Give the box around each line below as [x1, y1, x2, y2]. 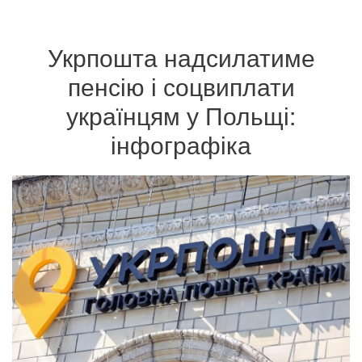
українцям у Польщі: [66, 98, 296, 133]
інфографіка [111, 127, 251, 162]
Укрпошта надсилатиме [47, 40, 315, 74]
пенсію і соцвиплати [67, 69, 295, 103]
